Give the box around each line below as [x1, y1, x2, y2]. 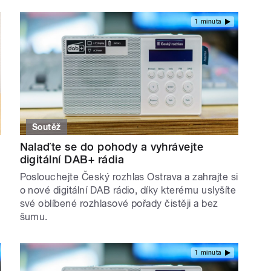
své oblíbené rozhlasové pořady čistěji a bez [19, 197, 218, 209]
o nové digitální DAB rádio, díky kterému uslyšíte [19, 184, 237, 196]
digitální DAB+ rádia [19, 152, 125, 166]
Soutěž [32, 122, 61, 132]
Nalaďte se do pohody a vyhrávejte [19, 140, 204, 153]
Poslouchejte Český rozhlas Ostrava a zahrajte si [19, 171, 238, 183]
